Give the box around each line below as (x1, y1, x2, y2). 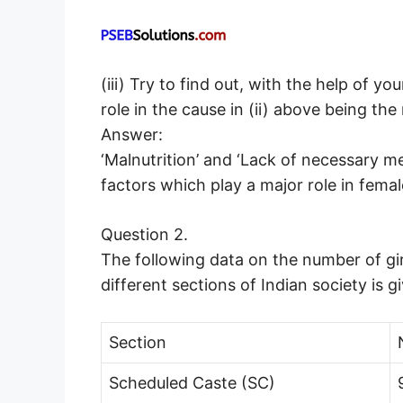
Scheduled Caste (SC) (109, 373, 275, 393)
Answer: (101, 125, 163, 145)
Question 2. (101, 225, 188, 245)
